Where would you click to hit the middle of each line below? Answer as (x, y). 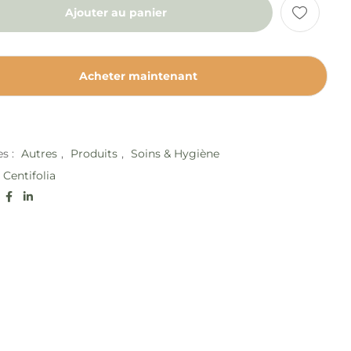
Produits (94, 154)
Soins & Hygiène (175, 154)
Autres (40, 154)
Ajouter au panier (116, 13)
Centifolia (30, 175)
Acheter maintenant (139, 76)
